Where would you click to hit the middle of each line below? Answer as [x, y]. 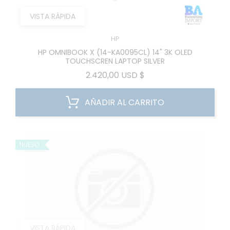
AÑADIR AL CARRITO [124, 96]
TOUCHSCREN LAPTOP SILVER [115, 55]
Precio [157, 69]
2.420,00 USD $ [115, 69]
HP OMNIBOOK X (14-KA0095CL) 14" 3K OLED [115, 46]
